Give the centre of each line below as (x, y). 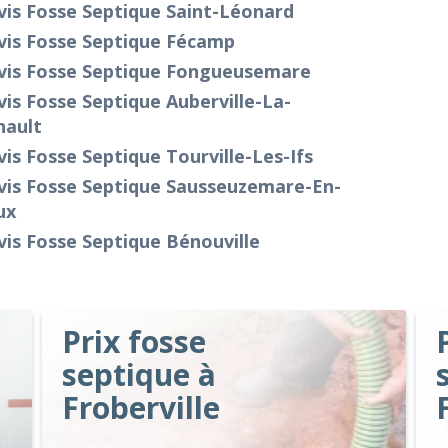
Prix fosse (134, 341)
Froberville (141, 407)
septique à (139, 374)
